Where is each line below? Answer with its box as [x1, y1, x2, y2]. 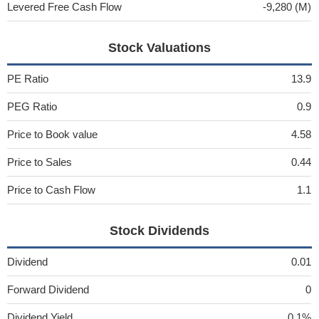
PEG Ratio [7, 100, 57, 113]
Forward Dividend [7, 283, 89, 296]
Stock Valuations [108, 41, 211, 55]
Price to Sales [7, 156, 72, 168]
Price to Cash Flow [7, 184, 95, 196]
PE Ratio [7, 73, 48, 85]
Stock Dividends [109, 224, 209, 238]
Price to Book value [7, 128, 98, 140]
